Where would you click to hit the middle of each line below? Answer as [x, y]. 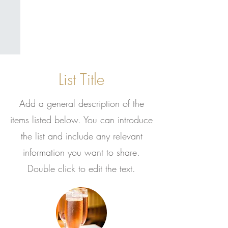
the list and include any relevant [81, 136]
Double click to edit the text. [81, 168]
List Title [81, 79]
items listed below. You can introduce [81, 120]
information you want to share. [81, 152]
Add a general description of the [81, 103]
